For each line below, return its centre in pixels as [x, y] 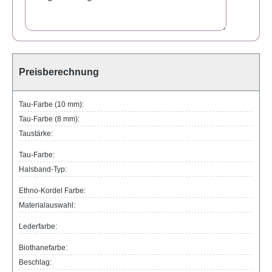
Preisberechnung [59, 72]
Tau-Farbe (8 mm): [49, 119]
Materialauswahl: [47, 206]
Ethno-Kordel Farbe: [52, 191]
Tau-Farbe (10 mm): [51, 105]
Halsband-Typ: [43, 170]
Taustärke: [36, 134]
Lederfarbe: [38, 227]
